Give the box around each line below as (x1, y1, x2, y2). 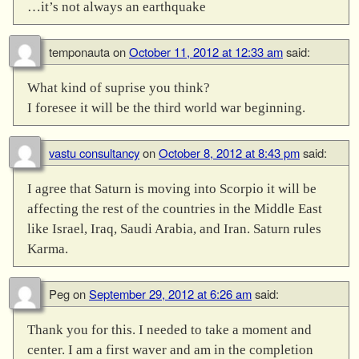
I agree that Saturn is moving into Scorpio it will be (26, 181, 317, 197)
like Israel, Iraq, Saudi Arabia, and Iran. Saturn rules (26, 221, 321, 237)
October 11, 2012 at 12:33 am (129, 43, 283, 61)
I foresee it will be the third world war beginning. (26, 100, 305, 116)
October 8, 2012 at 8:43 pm (159, 144, 300, 162)
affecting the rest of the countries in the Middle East (26, 201, 322, 217)
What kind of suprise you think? (26, 80, 210, 96)
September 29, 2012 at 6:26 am (89, 285, 252, 303)
